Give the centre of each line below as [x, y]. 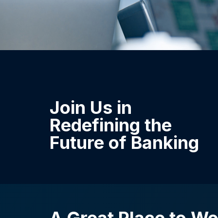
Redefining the [111, 125]
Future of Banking [124, 143]
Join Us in [91, 108]
